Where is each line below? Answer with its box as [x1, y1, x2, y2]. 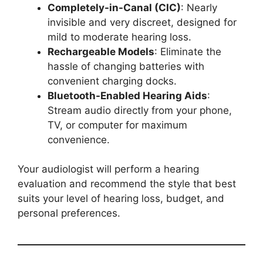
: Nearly [181, 1, 217, 14]
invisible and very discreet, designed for [48, 16, 237, 28]
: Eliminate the [154, 45, 221, 58]
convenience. [48, 133, 110, 146]
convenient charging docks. [48, 75, 177, 87]
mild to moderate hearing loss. [48, 31, 191, 43]
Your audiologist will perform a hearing [18, 163, 199, 176]
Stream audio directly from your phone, [48, 104, 232, 116]
